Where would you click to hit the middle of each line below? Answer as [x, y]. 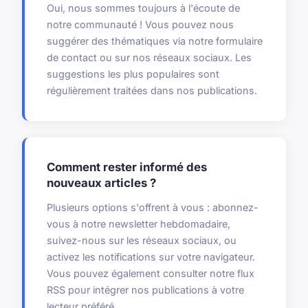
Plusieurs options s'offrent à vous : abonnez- [153, 208]
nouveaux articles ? [101, 183]
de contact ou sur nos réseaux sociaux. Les [149, 58]
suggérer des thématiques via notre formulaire [155, 41]
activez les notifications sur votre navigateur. [151, 257]
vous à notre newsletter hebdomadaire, [139, 224]
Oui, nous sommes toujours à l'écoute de [143, 8]
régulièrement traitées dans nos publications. [152, 91]
